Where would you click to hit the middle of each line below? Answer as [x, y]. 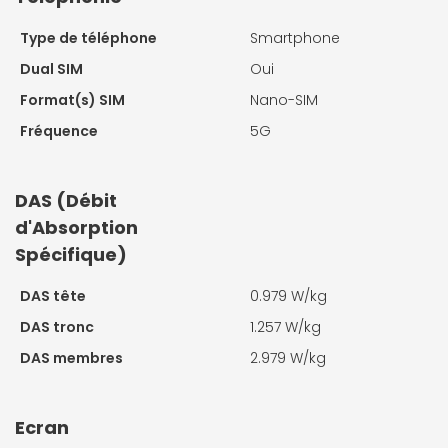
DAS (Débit [66, 200]
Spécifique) [71, 254]
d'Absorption [76, 227]
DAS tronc [57, 326]
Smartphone [295, 37]
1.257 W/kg [285, 326]
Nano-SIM [284, 99]
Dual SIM [51, 68]
